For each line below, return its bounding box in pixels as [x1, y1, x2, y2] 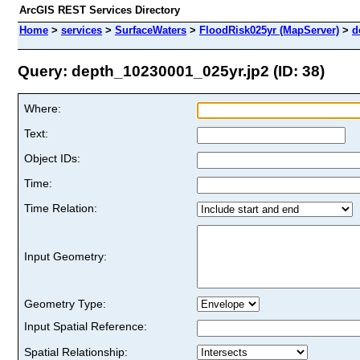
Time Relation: [24, 201, 97, 215]
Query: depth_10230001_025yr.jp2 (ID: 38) [18, 62, 325, 80]
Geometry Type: [24, 297, 106, 310]
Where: [24, 101, 61, 115]
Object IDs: [24, 151, 80, 165]
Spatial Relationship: [24, 345, 128, 358]
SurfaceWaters [115, 24, 186, 36]
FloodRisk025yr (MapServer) [199, 24, 339, 36]
